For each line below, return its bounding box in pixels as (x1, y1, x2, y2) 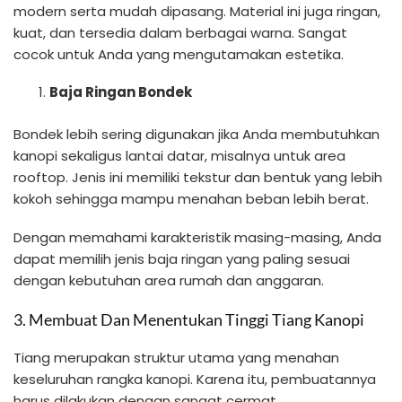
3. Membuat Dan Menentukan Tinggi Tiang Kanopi (13, 310, 364, 330)
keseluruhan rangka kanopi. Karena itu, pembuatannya (13, 370, 376, 389)
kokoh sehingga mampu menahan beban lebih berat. (13, 188, 369, 208)
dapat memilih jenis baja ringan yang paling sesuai (13, 249, 350, 268)
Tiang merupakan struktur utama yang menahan (13, 348, 339, 368)
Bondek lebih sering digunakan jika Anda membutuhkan (13, 124, 380, 144)
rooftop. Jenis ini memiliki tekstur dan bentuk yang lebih (13, 167, 382, 187)
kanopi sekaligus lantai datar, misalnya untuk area (13, 145, 345, 165)
